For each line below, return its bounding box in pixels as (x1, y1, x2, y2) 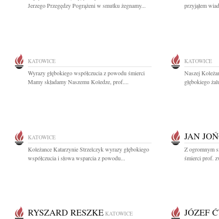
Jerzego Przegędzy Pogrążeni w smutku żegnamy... (28, 1, 146, 9)
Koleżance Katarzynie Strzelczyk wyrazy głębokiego (28, 145, 149, 153)
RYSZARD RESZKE (28, 206, 104, 218)
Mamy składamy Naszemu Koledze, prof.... (28, 78, 129, 86)
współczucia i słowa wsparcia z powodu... (28, 154, 125, 162)
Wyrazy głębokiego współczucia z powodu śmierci (28, 69, 145, 77)
